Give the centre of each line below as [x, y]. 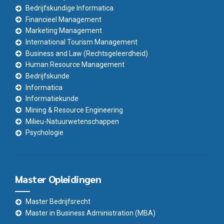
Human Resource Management [75, 65]
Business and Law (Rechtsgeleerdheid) [87, 53]
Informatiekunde [52, 99]
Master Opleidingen [58, 179]
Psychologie [44, 133]
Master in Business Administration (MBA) [90, 213]
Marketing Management [64, 31]
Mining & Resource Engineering [74, 110]
